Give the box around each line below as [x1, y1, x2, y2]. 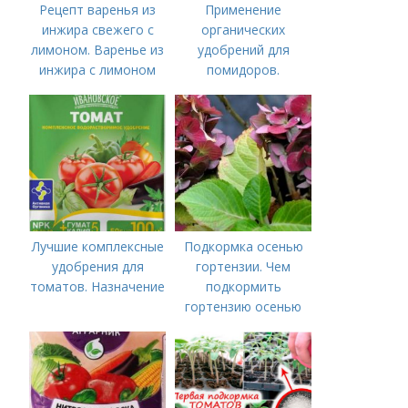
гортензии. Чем [196, 258, 291, 275]
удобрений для [197, 41, 290, 58]
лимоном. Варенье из [31, 41, 165, 58]
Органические [199, 81, 287, 98]
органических [201, 21, 286, 38]
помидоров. [207, 61, 280, 78]
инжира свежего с [41, 21, 154, 38]
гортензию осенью [185, 298, 302, 315]
